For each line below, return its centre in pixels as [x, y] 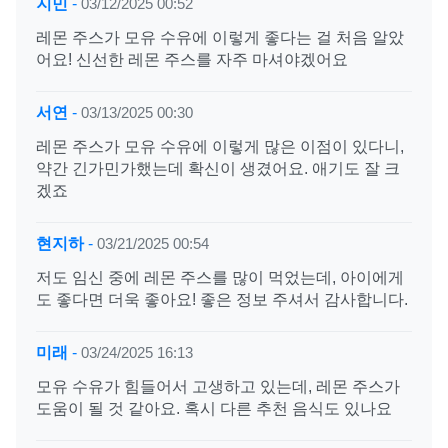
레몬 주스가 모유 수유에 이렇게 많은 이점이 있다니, [220, 146]
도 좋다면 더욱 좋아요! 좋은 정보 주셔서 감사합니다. [222, 299]
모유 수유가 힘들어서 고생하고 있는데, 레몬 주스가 [218, 386]
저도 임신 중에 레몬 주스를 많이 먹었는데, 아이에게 [220, 277]
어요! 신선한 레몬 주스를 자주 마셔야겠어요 [192, 59]
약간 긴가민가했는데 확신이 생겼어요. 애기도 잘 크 [218, 168]
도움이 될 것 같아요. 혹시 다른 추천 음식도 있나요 [214, 408]
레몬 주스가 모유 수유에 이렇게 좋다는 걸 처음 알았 [220, 37]
